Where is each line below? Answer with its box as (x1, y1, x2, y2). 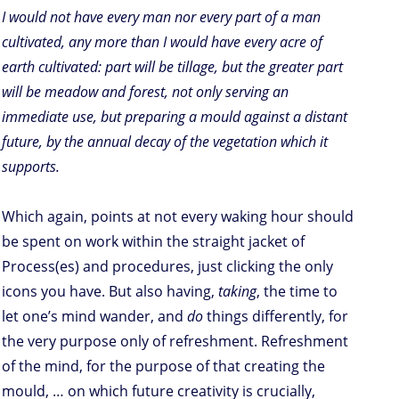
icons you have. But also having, (2, 281, 218, 301)
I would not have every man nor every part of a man (2, 6, 321, 27)
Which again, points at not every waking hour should (2, 206, 354, 226)
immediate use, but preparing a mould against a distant (2, 106, 347, 126)
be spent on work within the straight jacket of (2, 231, 305, 251)
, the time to (256, 281, 338, 301)
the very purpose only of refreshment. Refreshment (2, 330, 348, 351)
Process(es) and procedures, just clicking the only (2, 256, 333, 276)
